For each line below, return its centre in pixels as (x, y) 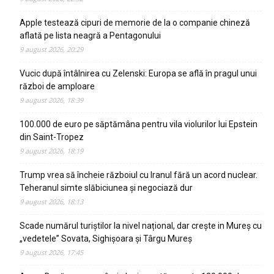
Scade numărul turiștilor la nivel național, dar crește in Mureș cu (141, 226)
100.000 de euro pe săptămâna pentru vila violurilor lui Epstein (139, 124)
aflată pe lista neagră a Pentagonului (90, 35)
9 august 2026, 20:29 (51, 49)
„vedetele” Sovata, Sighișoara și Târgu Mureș (106, 239)
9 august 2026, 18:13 (51, 202)
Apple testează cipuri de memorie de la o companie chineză (135, 23)
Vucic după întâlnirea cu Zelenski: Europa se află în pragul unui (138, 73)
